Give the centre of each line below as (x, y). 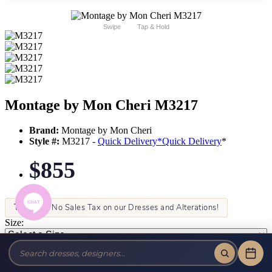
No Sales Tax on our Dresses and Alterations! (134, 208)
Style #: (44, 141)
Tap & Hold (153, 26)
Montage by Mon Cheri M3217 (101, 105)
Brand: (44, 131)
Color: (17, 246)
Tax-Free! (32, 208)
